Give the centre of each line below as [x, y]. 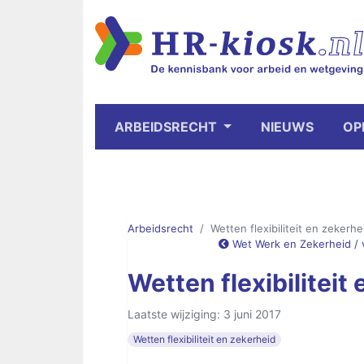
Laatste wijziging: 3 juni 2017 [204, 314]
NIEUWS [287, 127]
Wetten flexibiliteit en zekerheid [205, 339]
